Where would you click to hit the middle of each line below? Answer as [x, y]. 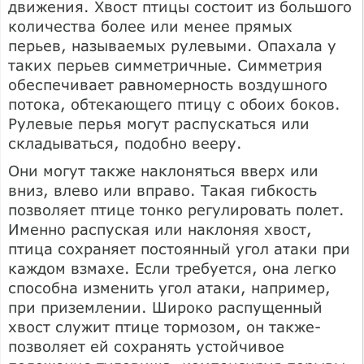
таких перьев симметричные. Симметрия [165, 65]
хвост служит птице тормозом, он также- [165, 326]
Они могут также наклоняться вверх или [163, 170]
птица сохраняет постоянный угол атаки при [179, 248]
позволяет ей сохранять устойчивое [146, 346]
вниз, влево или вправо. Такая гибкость [162, 190]
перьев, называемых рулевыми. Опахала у [172, 45]
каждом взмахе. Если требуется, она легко [172, 268]
